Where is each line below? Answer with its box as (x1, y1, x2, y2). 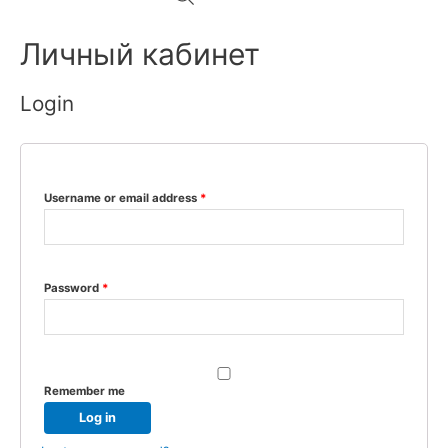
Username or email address (44, 190, 200, 205)
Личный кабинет (20, 35, 260, 72)
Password (44, 280, 102, 295)
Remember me (44, 383, 125, 398)
